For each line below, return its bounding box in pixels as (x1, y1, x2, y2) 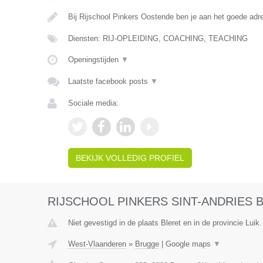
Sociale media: (68, 99, 119, 107)
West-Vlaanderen (68, 240, 126, 248)
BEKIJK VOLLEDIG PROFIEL (75, 153, 184, 163)
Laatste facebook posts (68, 77, 150, 86)
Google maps (165, 240, 213, 248)
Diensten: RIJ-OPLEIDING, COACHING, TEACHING (68, 34, 248, 43)
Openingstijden (68, 55, 121, 64)
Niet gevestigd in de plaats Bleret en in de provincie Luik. (68, 218, 262, 227)
